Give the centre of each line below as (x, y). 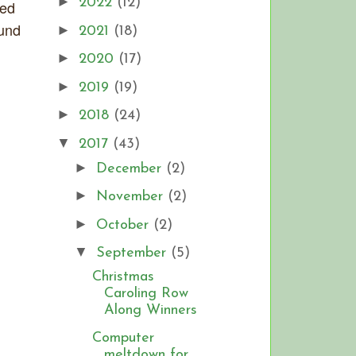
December (131, 168)
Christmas (123, 277)
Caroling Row (146, 294)
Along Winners (150, 311)
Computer (123, 338)
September (133, 253)
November (132, 197)
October (124, 225)
